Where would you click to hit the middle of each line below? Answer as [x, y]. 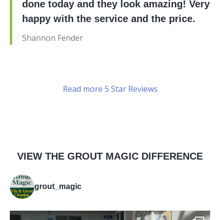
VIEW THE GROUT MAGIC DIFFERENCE [110, 156]
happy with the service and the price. [109, 18]
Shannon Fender [53, 38]
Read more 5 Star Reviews [110, 89]
